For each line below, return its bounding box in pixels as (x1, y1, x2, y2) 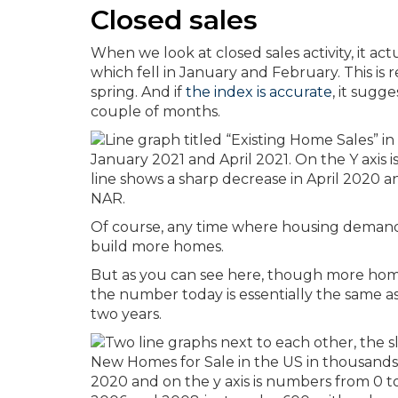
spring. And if (91, 83, 186, 100)
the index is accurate (186, 83, 332, 100)
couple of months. (91, 102, 220, 120)
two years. (91, 305, 162, 322)
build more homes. (91, 237, 224, 255)
